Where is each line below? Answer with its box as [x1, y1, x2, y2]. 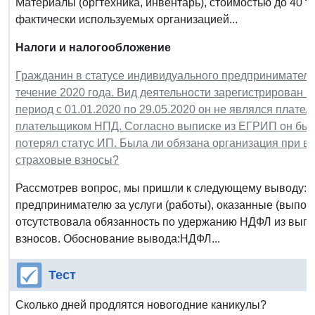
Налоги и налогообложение [15, 41, 171, 53]
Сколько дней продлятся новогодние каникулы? [15, 298, 266, 311]
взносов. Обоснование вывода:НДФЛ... [15, 232, 220, 245]
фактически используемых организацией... [15, 13, 238, 25]
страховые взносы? [15, 153, 119, 166]
